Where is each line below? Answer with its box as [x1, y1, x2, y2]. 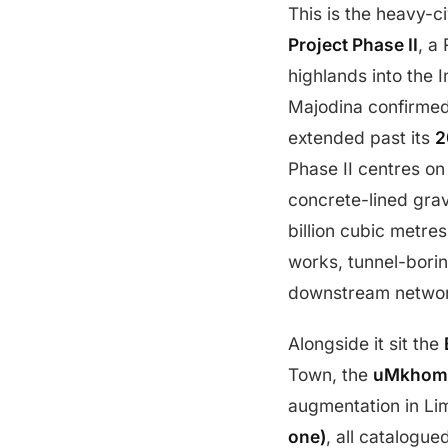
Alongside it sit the [288, 333, 444, 354]
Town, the [288, 364, 373, 385]
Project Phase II [288, 34, 418, 55]
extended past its [288, 127, 435, 148]
